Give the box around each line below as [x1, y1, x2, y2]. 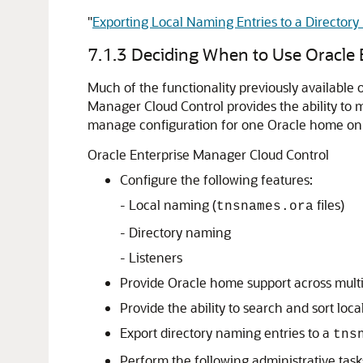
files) [314, 196, 344, 213]
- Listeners [120, 249, 182, 266]
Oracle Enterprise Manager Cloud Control [88, 146, 329, 163]
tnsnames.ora [216, 199, 314, 214]
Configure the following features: [120, 171, 313, 188]
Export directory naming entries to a [120, 324, 333, 341]
